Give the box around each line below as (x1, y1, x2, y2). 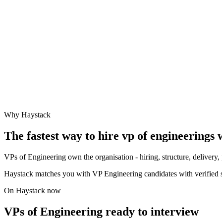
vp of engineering (122, 129, 210, 143)
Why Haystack (4, 111, 51, 119)
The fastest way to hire (4, 129, 122, 143)
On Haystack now (4, 186, 61, 195)
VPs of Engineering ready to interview (4, 205, 199, 218)
